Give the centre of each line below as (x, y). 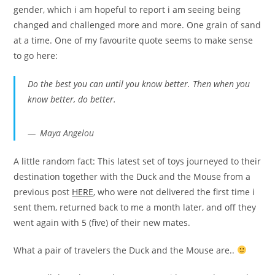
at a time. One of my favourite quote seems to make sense (134, 40)
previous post (43, 192)
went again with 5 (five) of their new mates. (102, 222)
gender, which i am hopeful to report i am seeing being (127, 9)
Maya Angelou (67, 133)
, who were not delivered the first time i (174, 192)
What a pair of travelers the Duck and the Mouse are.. (126, 250)
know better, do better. (72, 99)
